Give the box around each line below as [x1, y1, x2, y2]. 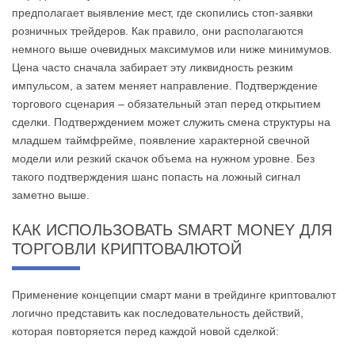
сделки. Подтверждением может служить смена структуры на [12, 115, 330, 128]
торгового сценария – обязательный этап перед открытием [12, 97, 321, 110]
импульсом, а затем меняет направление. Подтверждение [12, 78, 318, 92]
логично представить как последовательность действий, [12, 306, 303, 319]
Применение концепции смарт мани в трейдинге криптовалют [12, 288, 336, 301]
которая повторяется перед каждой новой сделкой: [12, 324, 279, 338]
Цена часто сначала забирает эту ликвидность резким [12, 60, 293, 74]
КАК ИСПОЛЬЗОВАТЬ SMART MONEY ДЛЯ [12, 220, 332, 239]
